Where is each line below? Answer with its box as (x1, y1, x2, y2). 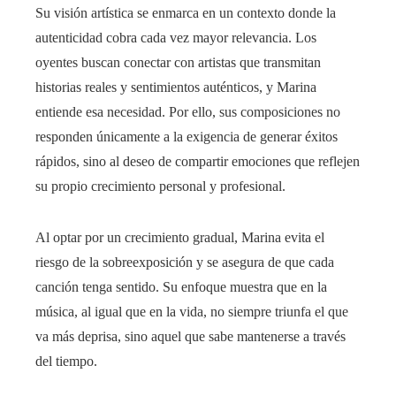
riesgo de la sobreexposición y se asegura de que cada (35, 255, 334, 270)
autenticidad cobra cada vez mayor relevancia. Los (35, 30, 316, 46)
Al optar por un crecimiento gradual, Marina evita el (35, 230, 324, 246)
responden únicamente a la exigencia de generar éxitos (35, 129, 338, 145)
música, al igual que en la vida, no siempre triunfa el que (35, 304, 348, 320)
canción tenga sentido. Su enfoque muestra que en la (35, 279, 327, 295)
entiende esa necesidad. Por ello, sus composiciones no (35, 104, 340, 120)
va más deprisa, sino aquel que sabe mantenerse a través (35, 329, 346, 345)
